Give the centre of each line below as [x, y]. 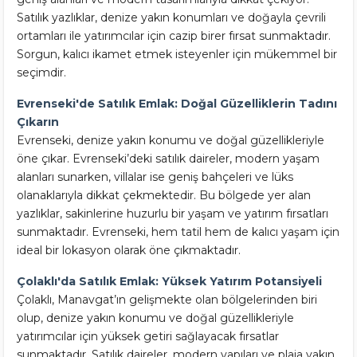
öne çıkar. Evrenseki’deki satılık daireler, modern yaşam [168, 159]
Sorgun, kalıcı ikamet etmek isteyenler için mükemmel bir [177, 54]
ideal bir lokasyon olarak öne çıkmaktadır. [129, 250]
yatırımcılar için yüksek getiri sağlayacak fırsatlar [148, 336]
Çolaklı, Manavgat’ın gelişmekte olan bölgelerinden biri [167, 300]
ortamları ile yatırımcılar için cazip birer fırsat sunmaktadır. [174, 36]
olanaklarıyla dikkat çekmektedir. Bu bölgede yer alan [164, 195]
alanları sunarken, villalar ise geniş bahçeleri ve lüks [155, 177]
